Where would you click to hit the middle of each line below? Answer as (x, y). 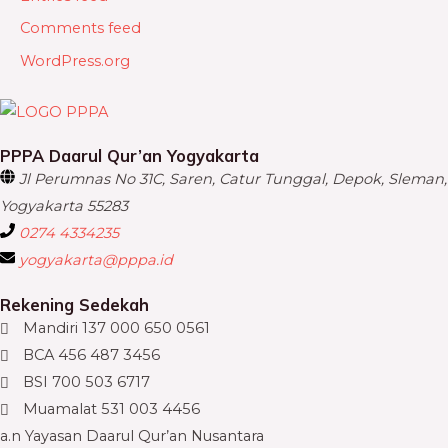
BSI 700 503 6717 (87, 382)
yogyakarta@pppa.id (96, 260)
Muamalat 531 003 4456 (112, 409)
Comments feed (80, 28)
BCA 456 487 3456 (92, 355)
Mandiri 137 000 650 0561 (117, 328)
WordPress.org (75, 60)
